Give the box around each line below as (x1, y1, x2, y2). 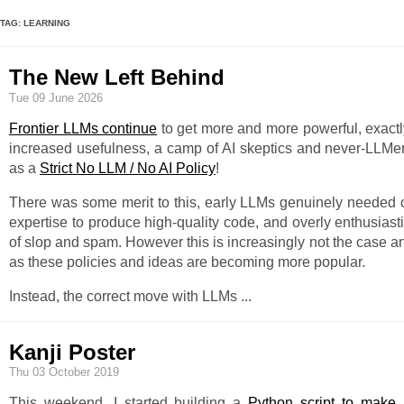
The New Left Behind (9, 64, 225, 89)
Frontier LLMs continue (9, 120, 158, 136)
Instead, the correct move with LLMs (9, 288, 241, 304)
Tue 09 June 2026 (9, 90, 103, 105)
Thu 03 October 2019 (9, 365, 119, 380)
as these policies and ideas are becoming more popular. (9, 253, 365, 270)
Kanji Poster (9, 339, 135, 364)
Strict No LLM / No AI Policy (40, 160, 216, 176)
